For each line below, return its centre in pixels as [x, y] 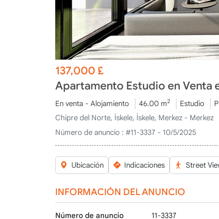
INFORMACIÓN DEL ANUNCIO [120, 192]
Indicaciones [145, 165]
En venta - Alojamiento [92, 103]
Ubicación [87, 165]
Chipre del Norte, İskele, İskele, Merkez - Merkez [135, 118]
